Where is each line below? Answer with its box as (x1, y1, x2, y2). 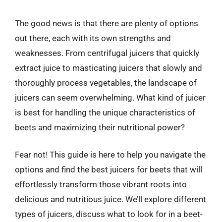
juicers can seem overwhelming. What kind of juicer (15, 92, 206, 103)
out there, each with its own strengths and (15, 33, 171, 43)
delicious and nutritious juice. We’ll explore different (15, 194, 206, 204)
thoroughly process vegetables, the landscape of (15, 77, 197, 88)
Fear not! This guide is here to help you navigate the (15, 150, 206, 160)
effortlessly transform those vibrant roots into (15, 179, 187, 189)
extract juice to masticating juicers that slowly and (15, 62, 202, 73)
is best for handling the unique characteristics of (15, 107, 195, 117)
